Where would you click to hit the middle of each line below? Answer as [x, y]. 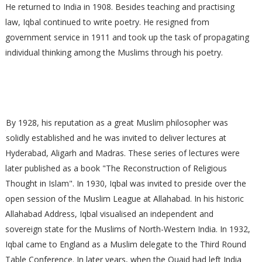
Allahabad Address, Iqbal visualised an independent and [109, 214]
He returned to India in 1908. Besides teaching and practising [120, 7]
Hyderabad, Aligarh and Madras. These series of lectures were [122, 153]
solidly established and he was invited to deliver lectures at [116, 138]
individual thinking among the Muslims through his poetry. [114, 52]
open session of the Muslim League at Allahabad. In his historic [124, 199]
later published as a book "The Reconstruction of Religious [116, 168]
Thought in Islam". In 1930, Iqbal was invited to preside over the [125, 183]
